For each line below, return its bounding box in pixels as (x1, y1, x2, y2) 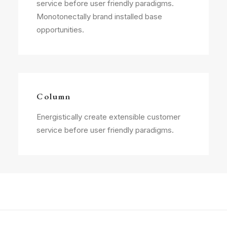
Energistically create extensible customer (36, 112, 180, 122)
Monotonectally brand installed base (36, 12, 162, 21)
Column (36, 91, 71, 102)
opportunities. (36, 25, 84, 34)
